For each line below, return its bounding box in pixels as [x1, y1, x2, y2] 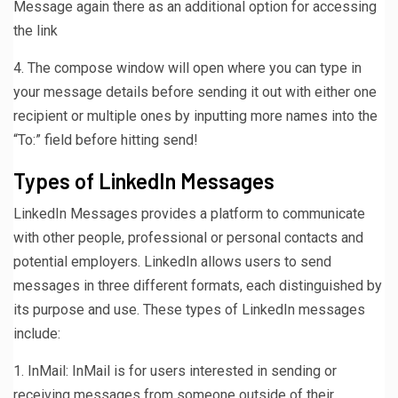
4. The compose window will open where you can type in [13, 59, 362, 76]
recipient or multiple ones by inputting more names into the [13, 107, 378, 124]
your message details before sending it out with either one [13, 83, 377, 100]
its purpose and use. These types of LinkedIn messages [13, 300, 365, 318]
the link [13, 21, 58, 39]
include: [13, 324, 60, 342]
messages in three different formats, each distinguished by [13, 276, 382, 294]
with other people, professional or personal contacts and [13, 228, 363, 246]
